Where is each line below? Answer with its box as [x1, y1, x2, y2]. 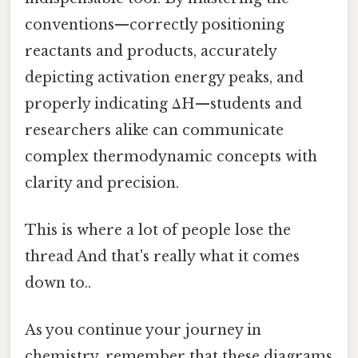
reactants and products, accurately [25, 42, 276, 60]
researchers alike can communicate [25, 121, 284, 139]
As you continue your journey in [25, 321, 261, 340]
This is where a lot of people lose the [25, 221, 291, 240]
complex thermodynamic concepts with [25, 147, 317, 165]
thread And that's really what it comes [25, 248, 300, 266]
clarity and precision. [25, 173, 179, 192]
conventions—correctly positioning [25, 15, 284, 34]
